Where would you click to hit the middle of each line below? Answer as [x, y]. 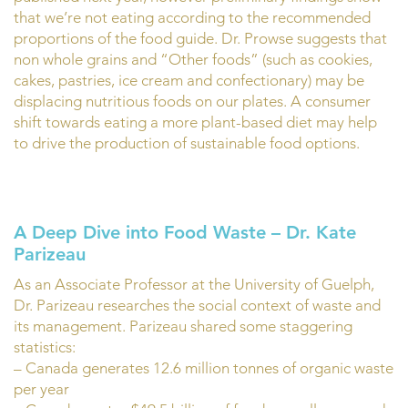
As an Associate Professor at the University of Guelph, [194, 285]
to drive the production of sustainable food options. [187, 143]
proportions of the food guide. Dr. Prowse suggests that [200, 39]
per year [41, 389]
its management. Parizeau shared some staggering [183, 326]
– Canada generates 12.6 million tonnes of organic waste [204, 368]
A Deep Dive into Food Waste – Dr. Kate [185, 233]
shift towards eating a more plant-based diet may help [195, 122]
